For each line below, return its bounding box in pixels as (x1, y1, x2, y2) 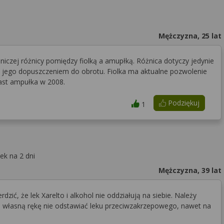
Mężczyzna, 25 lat (158, 31, 221, 40)
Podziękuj (165, 98, 199, 107)
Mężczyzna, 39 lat (158, 165, 221, 175)
